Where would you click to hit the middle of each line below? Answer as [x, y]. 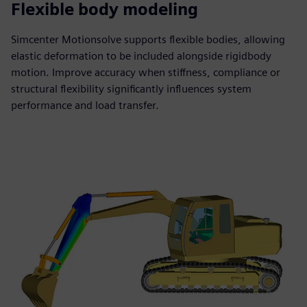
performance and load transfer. [85, 105]
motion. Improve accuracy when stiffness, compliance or [146, 72]
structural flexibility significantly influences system [131, 89]
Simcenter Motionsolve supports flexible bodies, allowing [148, 39]
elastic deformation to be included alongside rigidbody [141, 56]
